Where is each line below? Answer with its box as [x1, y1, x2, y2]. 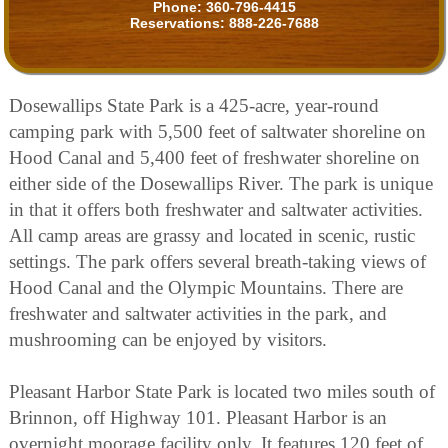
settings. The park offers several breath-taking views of [9, 251, 426, 273]
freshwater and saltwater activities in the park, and [9, 303, 387, 325]
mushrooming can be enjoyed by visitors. [9, 329, 327, 351]
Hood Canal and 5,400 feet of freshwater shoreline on [9, 147, 420, 169]
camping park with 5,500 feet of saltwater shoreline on [9, 121, 426, 143]
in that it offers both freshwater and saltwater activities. [9, 199, 423, 221]
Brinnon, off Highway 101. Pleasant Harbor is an [9, 407, 387, 429]
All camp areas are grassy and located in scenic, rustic [9, 225, 415, 247]
